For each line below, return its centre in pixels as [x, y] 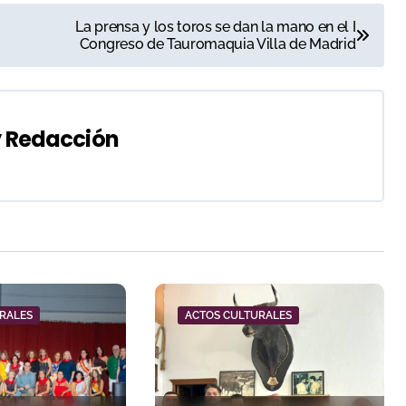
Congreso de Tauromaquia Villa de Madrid [217, 43]
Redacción [62, 139]
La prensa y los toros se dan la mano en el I [216, 26]
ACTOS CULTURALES [238, 315]
